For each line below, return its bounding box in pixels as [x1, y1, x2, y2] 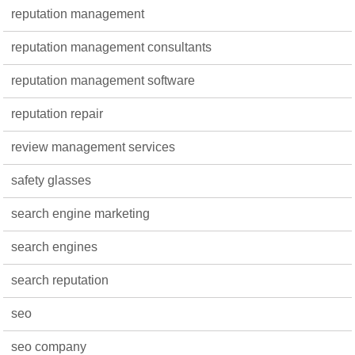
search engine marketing [11, 207, 151, 220]
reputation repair [11, 107, 104, 120]
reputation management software [11, 74, 196, 87]
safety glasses [11, 174, 92, 187]
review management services [11, 140, 176, 154]
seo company [11, 340, 87, 353]
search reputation [11, 273, 109, 287]
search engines [11, 240, 98, 254]
